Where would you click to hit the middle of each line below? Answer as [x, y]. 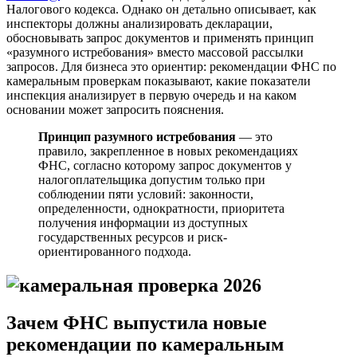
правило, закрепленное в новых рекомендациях [168, 151]
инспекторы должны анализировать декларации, [139, 23]
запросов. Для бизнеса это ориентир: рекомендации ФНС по [171, 66]
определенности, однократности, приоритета [161, 208]
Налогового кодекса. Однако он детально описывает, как [161, 9]
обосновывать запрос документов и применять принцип [160, 37]
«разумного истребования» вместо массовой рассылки [155, 52]
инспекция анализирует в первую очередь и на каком [151, 95]
